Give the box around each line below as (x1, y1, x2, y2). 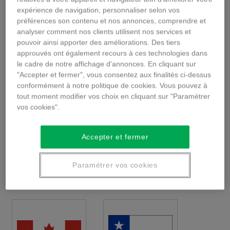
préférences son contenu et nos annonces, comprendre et (17, 16, 206, 25)
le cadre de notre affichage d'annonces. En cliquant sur (17, 60, 197, 68)
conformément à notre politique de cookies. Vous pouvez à (17, 81, 208, 90)
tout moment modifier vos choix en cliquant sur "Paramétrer (17, 92, 210, 101)
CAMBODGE (113, 171, 167, 184)
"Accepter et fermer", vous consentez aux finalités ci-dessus (17, 70, 212, 79)
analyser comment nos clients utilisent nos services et (17, 27, 191, 36)
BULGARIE (26, 171, 72, 184)
